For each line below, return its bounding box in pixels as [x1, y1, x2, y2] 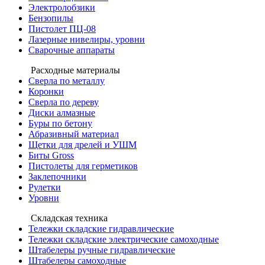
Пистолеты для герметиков [28, 161, 138, 171]
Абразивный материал [28, 129, 119, 139]
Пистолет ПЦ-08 [28, 24, 96, 34]
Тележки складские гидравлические [28, 224, 174, 234]
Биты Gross [28, 150, 74, 160]
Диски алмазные [28, 108, 95, 118]
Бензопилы [28, 13, 73, 23]
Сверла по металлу [28, 76, 105, 86]
